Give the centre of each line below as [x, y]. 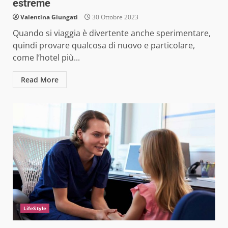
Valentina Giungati [49, 17]
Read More [40, 79]
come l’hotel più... [46, 57]
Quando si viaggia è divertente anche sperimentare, [112, 33]
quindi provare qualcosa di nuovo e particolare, [104, 45]
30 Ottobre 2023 [115, 17]
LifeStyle [35, 208]
